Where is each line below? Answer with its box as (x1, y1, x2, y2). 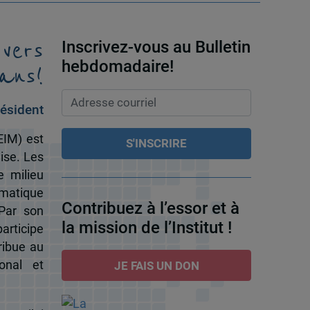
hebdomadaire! (61, 57, 174, 77)
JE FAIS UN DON (113, 258, 199, 273)
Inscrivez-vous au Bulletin (61, 37, 250, 57)
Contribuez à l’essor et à (61, 199, 239, 219)
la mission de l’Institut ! (61, 218, 232, 238)
